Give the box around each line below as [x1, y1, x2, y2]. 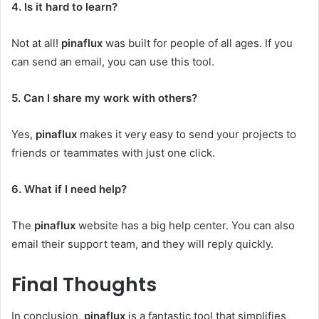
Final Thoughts [11, 271, 157, 298]
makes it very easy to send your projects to [77, 127, 296, 141]
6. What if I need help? [11, 182, 127, 196]
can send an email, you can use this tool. [11, 54, 214, 68]
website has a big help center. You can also [75, 218, 295, 232]
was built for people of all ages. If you [103, 36, 293, 50]
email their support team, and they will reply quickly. [11, 236, 273, 251]
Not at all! [11, 36, 61, 50]
